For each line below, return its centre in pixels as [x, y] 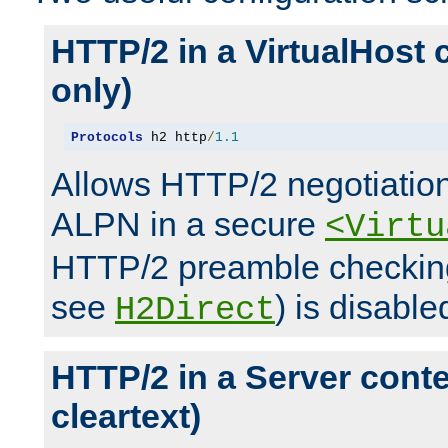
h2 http [174, 137]
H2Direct [195, 310]
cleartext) [126, 416]
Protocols [106, 137]
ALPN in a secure [188, 224]
